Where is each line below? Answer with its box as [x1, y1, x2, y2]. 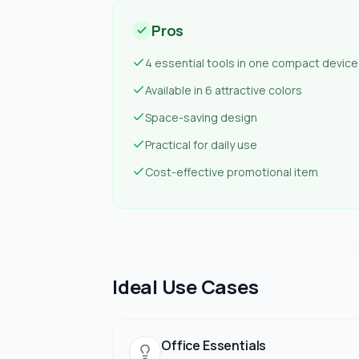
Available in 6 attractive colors [145, 83, 302, 98]
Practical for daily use [145, 137, 257, 152]
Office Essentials [161, 337, 267, 354]
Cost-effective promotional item [145, 164, 318, 179]
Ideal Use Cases [112, 273, 259, 300]
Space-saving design [145, 110, 257, 125]
